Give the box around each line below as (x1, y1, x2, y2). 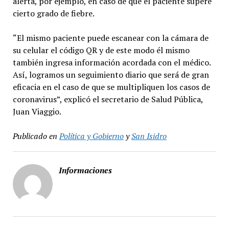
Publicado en (12, 130, 57, 142)
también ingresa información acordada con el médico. (12, 56, 211, 68)
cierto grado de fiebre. (12, 7, 95, 19)
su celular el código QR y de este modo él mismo (12, 44, 190, 56)
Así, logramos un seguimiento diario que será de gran (12, 68, 209, 80)
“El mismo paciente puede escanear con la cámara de (12, 32, 209, 43)
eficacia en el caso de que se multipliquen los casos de (12, 81, 210, 93)
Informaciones (58, 164, 112, 176)
